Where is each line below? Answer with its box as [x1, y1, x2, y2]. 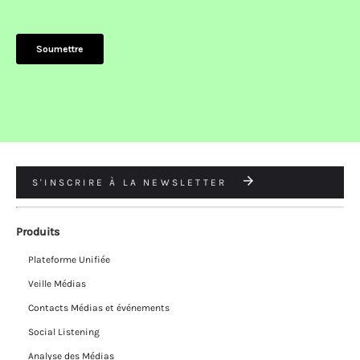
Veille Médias [28, 277, 86, 289]
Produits [16, 224, 59, 239]
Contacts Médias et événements [28, 301, 170, 313]
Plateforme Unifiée [28, 253, 110, 265]
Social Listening [28, 325, 100, 337]
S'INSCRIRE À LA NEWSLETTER [32, 176, 232, 188]
